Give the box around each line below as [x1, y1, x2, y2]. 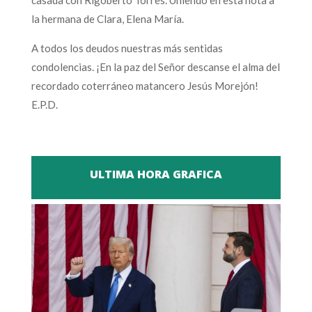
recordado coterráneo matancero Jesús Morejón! [31, 79, 258, 92]
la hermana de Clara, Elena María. [31, 12, 184, 25]
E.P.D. [31, 97, 58, 111]
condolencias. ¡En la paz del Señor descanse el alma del [31, 60, 280, 73]
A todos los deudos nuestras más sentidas [31, 41, 223, 54]
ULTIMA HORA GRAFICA [89, 166, 222, 182]
